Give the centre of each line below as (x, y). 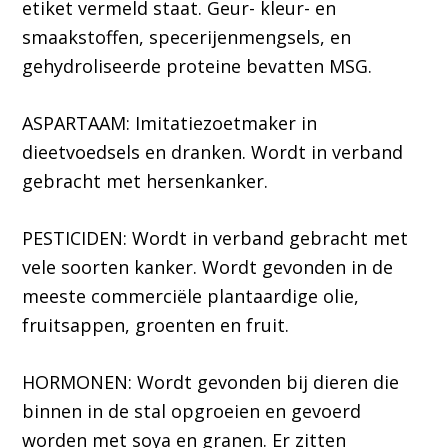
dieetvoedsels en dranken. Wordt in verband (213, 152)
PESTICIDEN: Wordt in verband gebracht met (215, 238)
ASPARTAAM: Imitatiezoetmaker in (170, 123)
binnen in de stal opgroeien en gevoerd (192, 411)
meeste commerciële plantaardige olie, (191, 296)
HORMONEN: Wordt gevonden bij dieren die (211, 382)
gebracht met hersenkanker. (145, 181)
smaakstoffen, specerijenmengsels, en (187, 37)
